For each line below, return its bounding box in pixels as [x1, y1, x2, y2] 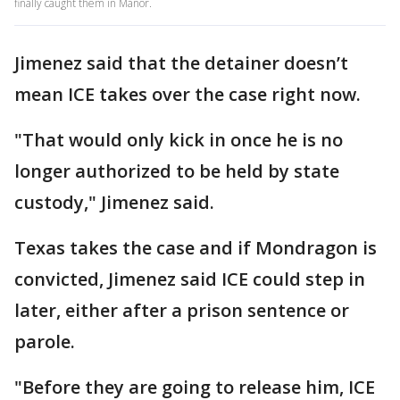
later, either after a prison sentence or [14, 298, 349, 322]
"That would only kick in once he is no [14, 128, 343, 152]
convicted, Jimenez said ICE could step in [14, 267, 365, 291]
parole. [14, 329, 75, 354]
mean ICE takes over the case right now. [14, 82, 361, 106]
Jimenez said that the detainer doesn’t [14, 51, 348, 75]
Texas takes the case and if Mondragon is [14, 236, 377, 260]
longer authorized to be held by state [14, 159, 339, 183]
